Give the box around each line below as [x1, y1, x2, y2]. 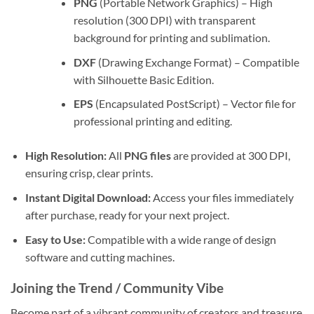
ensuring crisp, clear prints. [25, 166, 153, 180]
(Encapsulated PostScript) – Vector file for [93, 97, 296, 111]
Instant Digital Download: [25, 190, 151, 204]
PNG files [123, 149, 171, 163]
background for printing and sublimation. [73, 31, 270, 45]
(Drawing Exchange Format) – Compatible [95, 55, 299, 69]
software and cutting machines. [25, 250, 175, 264]
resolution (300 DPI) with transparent [73, 13, 256, 27]
